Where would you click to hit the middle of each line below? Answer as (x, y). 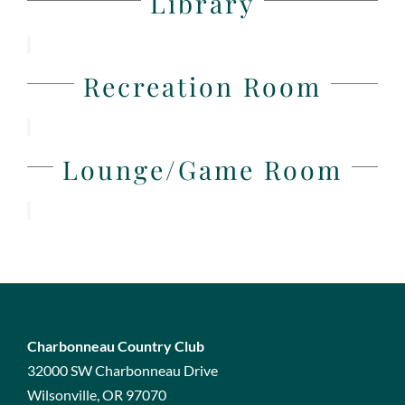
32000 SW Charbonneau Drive (122, 370)
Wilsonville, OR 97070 (97, 394)
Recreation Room (202, 85)
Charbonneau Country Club (116, 345)
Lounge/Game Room (202, 169)
